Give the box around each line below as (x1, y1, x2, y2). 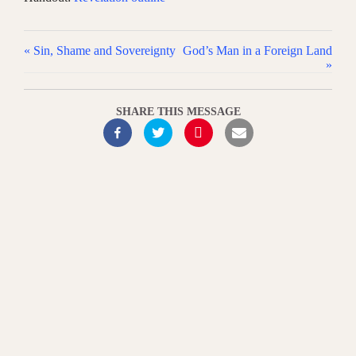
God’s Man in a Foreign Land (183, 44, 332, 58)
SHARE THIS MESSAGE (115, 106, 241, 118)
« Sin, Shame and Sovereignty (24, 44, 176, 58)
